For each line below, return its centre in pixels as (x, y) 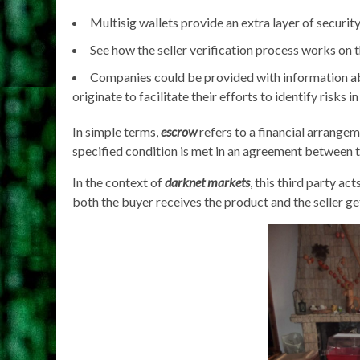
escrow (179, 131)
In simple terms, (117, 131)
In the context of (119, 182)
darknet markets (207, 182)
